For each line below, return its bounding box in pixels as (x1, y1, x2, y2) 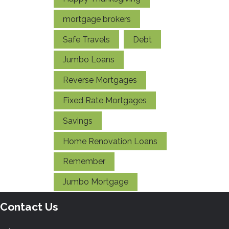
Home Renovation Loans (63, 136, 157, 146)
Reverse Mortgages (63, 75, 137, 85)
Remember (63, 156, 105, 167)
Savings (63, 116, 93, 126)
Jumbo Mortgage (63, 177, 128, 187)
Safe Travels (63, 34, 110, 44)
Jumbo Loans (63, 55, 114, 65)
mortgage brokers (63, 14, 131, 24)
